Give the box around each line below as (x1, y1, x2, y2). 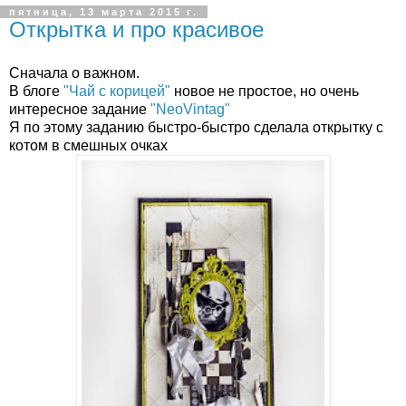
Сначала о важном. (9, 64, 140, 81)
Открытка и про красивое (9, 17, 264, 42)
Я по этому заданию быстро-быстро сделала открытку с (9, 119, 383, 135)
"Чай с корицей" (63, 82, 170, 99)
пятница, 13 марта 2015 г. (9, 6, 198, 17)
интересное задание (9, 101, 150, 117)
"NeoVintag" (150, 101, 230, 117)
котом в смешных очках (9, 137, 168, 153)
